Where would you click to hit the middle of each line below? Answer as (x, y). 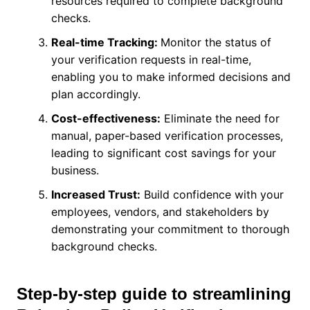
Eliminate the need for (220, 119)
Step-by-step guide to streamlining (154, 294)
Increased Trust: (95, 195)
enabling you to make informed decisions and (171, 77)
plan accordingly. (95, 94)
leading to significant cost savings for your (163, 153)
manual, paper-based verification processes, (167, 136)
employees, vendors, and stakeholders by (160, 212)
